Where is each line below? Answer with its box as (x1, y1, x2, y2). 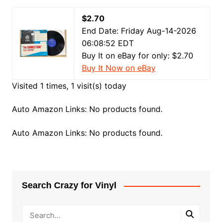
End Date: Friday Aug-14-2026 (81, 26, 196, 36)
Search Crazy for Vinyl (21, 180, 116, 190)
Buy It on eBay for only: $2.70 (81, 51, 193, 60)
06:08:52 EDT (81, 38, 134, 48)
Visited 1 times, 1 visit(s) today (11, 81, 126, 91)
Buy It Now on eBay (81, 63, 156, 73)
